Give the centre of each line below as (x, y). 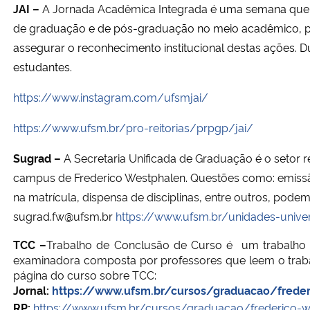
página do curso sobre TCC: (86, 274)
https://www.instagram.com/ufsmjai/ (111, 97)
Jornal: (33, 290)
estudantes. (43, 66)
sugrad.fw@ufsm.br (64, 216)
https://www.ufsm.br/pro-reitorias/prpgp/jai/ (133, 127)
